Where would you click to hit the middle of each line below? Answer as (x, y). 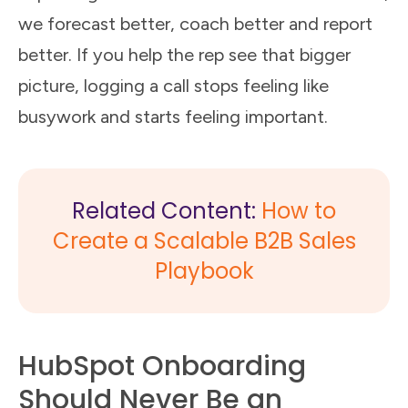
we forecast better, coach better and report (195, 23)
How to (299, 210)
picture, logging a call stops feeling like (173, 85)
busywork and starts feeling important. (173, 116)
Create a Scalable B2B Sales (204, 240)
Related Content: (167, 210)
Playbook (204, 270)
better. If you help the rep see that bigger (184, 54)
